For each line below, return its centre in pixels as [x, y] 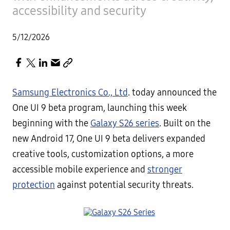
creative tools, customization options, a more [103, 154]
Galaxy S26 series [125, 123]
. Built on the [185, 123]
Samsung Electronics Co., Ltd [70, 93]
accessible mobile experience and [80, 170]
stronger [165, 170]
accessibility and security [79, 11]
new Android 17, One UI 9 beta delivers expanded [109, 139]
